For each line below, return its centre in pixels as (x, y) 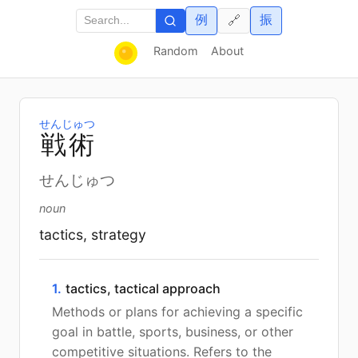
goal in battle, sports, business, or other (173, 331)
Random (175, 50)
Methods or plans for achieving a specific (177, 311)
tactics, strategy (93, 234)
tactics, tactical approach (143, 288)
